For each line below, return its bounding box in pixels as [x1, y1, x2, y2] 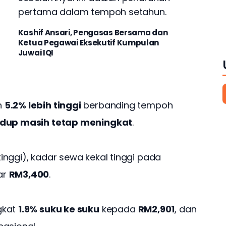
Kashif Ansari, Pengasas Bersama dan [18, 27, 168, 38]
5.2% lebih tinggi [4, 99, 81, 112]
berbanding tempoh [81, 99, 176, 112]
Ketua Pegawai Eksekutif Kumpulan [18, 37, 159, 48]
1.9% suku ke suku [18, 203, 99, 216]
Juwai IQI [18, 47, 54, 58]
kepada [99, 203, 138, 216]
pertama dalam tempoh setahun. [18, 6, 166, 19]
